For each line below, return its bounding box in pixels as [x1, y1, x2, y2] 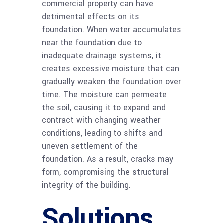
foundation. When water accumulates [42, 23, 181, 35]
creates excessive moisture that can [42, 62, 179, 74]
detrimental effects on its [42, 10, 139, 22]
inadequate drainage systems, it [42, 49, 161, 61]
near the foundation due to [42, 36, 142, 48]
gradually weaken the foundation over [42, 75, 181, 87]
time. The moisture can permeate [42, 88, 167, 100]
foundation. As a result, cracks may [42, 153, 173, 165]
